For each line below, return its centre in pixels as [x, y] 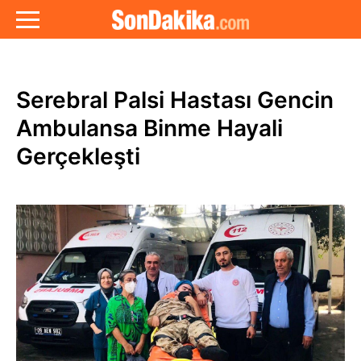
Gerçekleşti [78, 156]
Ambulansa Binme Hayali [149, 128]
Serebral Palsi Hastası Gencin [175, 100]
